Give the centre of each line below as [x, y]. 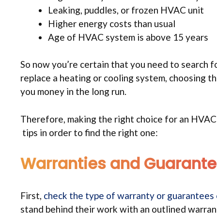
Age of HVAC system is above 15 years [128, 37]
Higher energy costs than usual [112, 23]
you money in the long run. [73, 92]
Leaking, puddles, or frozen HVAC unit [126, 10]
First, [32, 196]
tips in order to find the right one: [89, 132]
